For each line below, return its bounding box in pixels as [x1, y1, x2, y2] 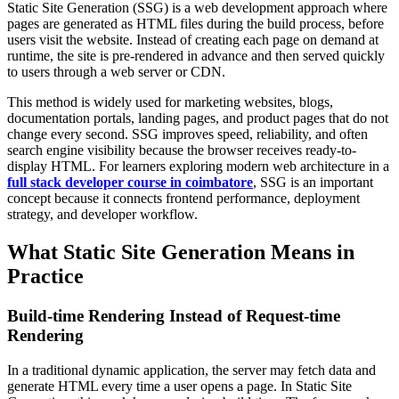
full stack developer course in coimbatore [7, 175, 253, 191]
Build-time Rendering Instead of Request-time [7, 306, 340, 326]
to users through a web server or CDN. [7, 64, 225, 80]
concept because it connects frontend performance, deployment [7, 191, 360, 207]
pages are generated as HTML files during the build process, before [7, 16, 384, 32]
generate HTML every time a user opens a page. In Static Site [7, 378, 352, 394]
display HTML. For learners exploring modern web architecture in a [7, 159, 389, 175]
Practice [7, 265, 84, 289]
